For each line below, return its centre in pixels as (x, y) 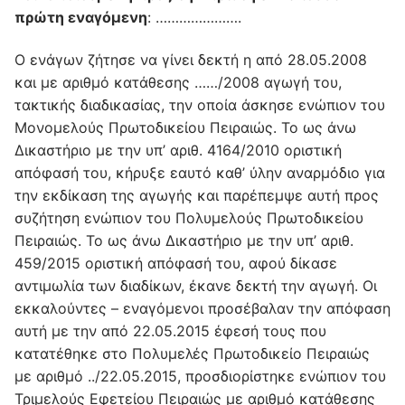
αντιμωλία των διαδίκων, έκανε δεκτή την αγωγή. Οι (196, 286)
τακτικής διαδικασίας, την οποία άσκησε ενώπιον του (200, 105)
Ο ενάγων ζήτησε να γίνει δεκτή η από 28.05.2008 (191, 60)
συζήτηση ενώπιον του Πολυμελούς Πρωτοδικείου (189, 218)
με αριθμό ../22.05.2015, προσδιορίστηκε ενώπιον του (200, 377)
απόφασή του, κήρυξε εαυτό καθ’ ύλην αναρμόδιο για (200, 173)
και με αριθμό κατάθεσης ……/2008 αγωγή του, (178, 83)
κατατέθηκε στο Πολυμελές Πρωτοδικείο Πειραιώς (192, 354)
